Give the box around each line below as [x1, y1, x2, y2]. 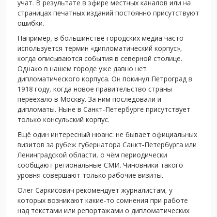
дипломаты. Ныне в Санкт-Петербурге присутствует [17, 105, 190, 114]
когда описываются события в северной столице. [17, 54, 182, 63]
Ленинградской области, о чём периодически [17, 150, 167, 159]
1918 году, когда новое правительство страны [17, 84, 172, 93]
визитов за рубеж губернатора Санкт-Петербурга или [17, 140, 197, 149]
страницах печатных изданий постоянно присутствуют [17, 8, 199, 17]
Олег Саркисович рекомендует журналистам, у [17, 186, 172, 195]
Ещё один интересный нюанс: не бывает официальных [17, 130, 197, 139]
